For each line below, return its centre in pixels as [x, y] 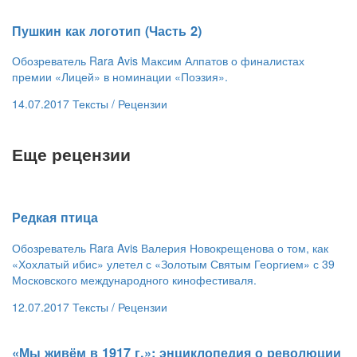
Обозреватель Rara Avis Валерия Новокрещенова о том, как [170, 247]
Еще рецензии [71, 153]
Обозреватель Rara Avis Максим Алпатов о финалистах [158, 61]
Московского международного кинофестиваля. [134, 279]
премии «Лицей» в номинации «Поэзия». [120, 77]
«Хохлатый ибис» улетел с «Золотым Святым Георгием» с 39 [173, 263]
